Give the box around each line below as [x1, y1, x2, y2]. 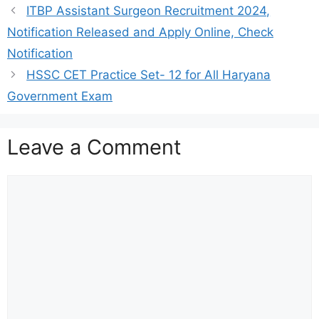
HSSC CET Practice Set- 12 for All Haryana [26, 67, 271, 82]
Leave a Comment [7, 134, 182, 159]
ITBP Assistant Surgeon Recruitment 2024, [26, 3, 271, 18]
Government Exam [7, 88, 113, 103]
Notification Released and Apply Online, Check [7, 24, 273, 39]
